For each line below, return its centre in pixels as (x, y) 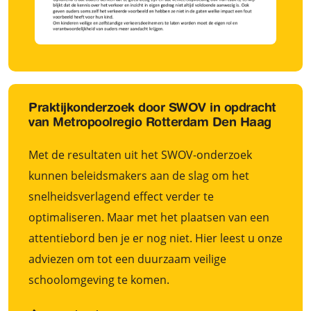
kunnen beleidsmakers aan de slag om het (139, 175)
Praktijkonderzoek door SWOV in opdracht (152, 109)
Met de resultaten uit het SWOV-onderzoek (140, 154)
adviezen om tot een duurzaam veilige (127, 259)
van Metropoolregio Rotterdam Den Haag (150, 123)
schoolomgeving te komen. (99, 279)
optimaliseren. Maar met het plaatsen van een (149, 217)
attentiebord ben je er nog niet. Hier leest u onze (155, 238)
